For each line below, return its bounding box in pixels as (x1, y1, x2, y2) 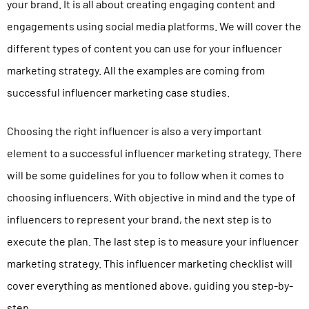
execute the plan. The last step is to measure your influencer (7, 235, 299, 248)
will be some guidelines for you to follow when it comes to (7, 168, 284, 182)
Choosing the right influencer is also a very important (7, 124, 262, 138)
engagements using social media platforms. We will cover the (7, 19, 301, 33)
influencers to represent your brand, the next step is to (7, 212, 272, 226)
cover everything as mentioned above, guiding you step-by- (7, 279, 293, 292)
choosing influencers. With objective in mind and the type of (7, 190, 296, 204)
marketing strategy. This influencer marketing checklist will (7, 257, 292, 270)
